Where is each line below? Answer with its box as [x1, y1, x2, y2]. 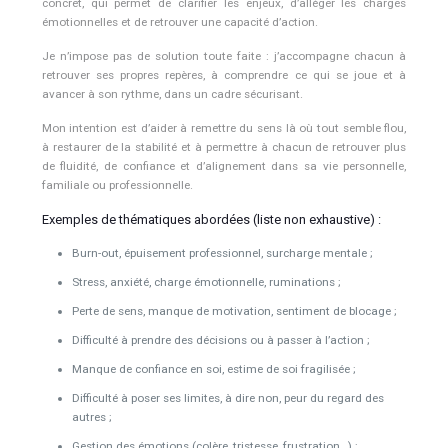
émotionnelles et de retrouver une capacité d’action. [41, 15, 318, 30]
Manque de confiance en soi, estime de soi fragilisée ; [71, 362, 356, 377]
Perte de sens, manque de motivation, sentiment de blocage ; [71, 304, 397, 319]
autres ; [71, 410, 112, 425]
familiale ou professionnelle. [41, 178, 193, 193]
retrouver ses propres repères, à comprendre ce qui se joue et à [41, 68, 407, 83]
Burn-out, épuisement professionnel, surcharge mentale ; [71, 246, 373, 261]
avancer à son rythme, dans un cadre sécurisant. [41, 87, 303, 102]
